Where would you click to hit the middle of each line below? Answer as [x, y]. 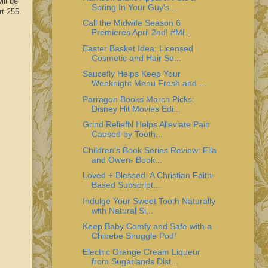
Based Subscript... [126, 185]
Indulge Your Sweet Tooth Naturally [149, 201]
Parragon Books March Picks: [138, 99]
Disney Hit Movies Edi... [136, 109]
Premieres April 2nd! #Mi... [141, 33]
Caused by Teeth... [127, 134]
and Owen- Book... [127, 159]
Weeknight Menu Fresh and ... [149, 83]
